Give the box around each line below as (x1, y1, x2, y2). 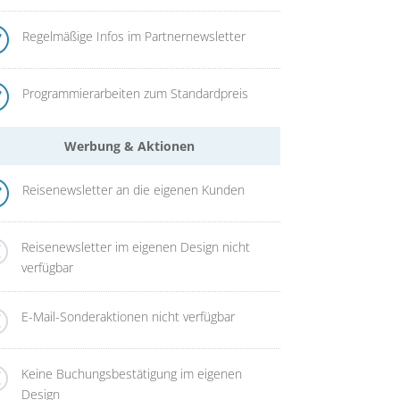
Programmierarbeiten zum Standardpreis (22, 85, 249, 103)
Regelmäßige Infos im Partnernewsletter (22, 28, 246, 46)
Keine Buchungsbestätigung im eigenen (21, 365, 243, 382)
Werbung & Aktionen (64, 137, 196, 154)
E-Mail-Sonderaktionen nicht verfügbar (21, 307, 236, 325)
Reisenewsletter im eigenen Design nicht (21, 237, 251, 255)
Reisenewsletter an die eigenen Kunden (22, 180, 246, 198)
